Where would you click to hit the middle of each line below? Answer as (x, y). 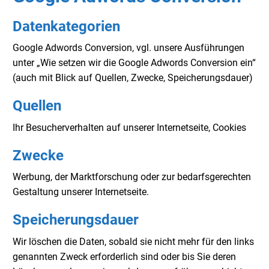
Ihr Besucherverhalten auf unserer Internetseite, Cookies (129, 127)
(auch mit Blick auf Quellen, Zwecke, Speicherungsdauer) (133, 78)
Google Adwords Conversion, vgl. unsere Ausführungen (128, 48)
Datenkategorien (66, 26)
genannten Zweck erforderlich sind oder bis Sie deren (124, 256)
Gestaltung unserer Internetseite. (81, 192)
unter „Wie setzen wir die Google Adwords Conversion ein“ (134, 63)
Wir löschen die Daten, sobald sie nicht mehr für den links (133, 241)
